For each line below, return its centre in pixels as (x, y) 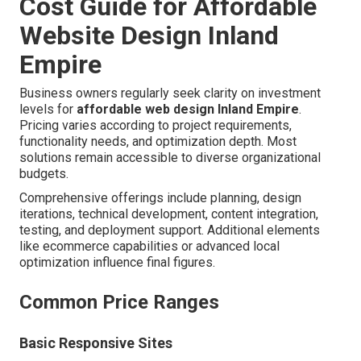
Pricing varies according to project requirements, (156, 126)
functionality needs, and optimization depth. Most (158, 142)
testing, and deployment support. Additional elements (170, 230)
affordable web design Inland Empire (188, 110)
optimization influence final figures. (117, 263)
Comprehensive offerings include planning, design (160, 198)
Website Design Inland (149, 36)
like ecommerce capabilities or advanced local (149, 247)
